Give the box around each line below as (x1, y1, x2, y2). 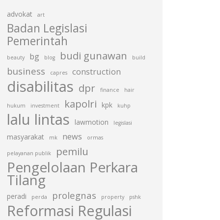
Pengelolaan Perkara (7, 158, 138, 176)
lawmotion (75, 117, 109, 127)
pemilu (56, 144, 88, 158)
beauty (7, 54, 25, 61)
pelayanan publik (7, 150, 51, 157)
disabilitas (7, 77, 74, 96)
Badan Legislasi (7, 21, 87, 36)
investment (30, 102, 59, 109)
